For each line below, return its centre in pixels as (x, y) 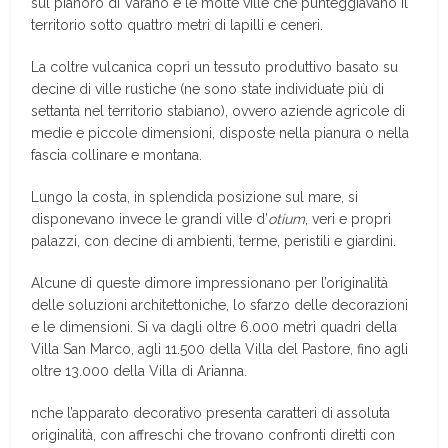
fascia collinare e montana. (117, 155)
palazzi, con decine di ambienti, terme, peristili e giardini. (214, 241)
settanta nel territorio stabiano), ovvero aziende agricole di (218, 111)
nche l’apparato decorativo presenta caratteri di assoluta (211, 413)
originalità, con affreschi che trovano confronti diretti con (213, 435)
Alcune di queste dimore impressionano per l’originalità (210, 283)
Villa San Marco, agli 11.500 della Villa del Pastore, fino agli (220, 349)
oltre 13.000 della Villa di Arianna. (139, 371)
